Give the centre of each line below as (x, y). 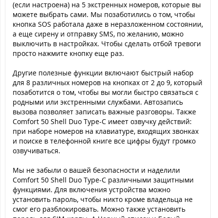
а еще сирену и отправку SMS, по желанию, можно (98, 34)
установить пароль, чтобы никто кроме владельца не (103, 199)
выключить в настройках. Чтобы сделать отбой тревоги (107, 44)
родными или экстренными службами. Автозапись (98, 102)
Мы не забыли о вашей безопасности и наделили (96, 170)
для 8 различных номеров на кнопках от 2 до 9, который (108, 82)
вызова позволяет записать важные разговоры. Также (104, 112)
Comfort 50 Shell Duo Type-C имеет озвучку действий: (102, 121)
